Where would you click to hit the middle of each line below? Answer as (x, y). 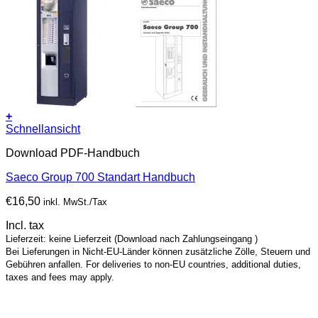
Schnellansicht (43, 129)
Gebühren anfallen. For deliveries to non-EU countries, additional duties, (153, 265)
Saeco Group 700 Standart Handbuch (100, 177)
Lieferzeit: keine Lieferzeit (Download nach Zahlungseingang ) (132, 239)
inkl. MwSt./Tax (75, 202)
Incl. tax (25, 226)
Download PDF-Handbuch (73, 153)
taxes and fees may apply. (60, 278)
